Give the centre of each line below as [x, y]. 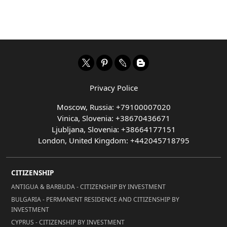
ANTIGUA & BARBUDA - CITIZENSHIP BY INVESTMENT [88, 186]
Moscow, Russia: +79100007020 [113, 107]
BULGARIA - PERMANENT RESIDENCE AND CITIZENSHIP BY [95, 199]
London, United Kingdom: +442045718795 [113, 140]
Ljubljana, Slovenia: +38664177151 [113, 129]
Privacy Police [113, 87]
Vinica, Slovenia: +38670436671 [113, 118]
